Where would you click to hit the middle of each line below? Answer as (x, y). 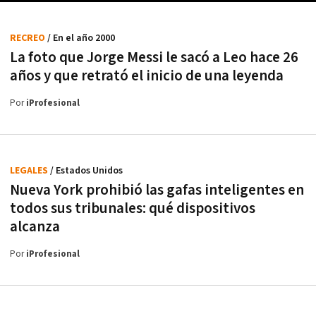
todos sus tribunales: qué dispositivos (133, 208)
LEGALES (30, 170)
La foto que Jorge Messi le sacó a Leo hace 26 (154, 57)
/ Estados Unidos (86, 170)
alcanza (35, 226)
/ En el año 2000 (81, 38)
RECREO (29, 38)
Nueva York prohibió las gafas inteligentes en (157, 190)
